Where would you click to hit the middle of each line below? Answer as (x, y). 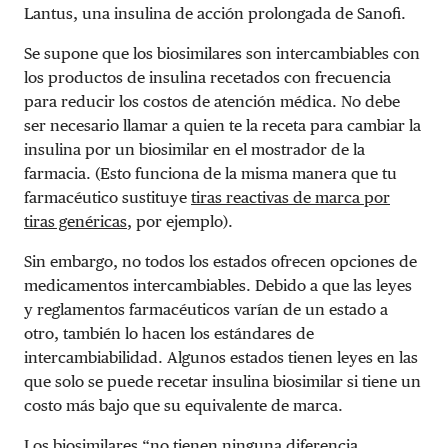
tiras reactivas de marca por (290, 197)
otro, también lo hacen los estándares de (169, 333)
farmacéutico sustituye (107, 197)
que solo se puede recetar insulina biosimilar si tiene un (222, 381)
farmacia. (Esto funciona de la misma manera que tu (210, 173)
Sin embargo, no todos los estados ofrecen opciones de (220, 261)
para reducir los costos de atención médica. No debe (212, 101)
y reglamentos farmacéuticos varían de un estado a (206, 309)
